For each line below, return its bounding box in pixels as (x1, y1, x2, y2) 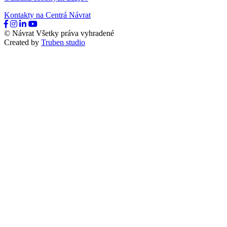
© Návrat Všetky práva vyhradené (4, 28, 114, 37)
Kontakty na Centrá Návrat (4, 10, 91, 19)
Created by (4, 37, 41, 47)
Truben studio (41, 37, 85, 47)
